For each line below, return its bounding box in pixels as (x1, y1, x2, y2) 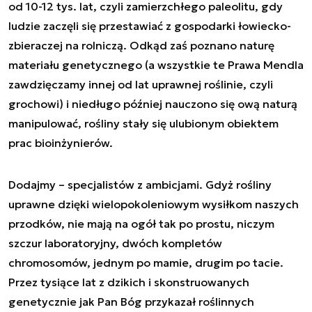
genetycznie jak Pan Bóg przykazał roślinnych (8, 295, 254, 309)
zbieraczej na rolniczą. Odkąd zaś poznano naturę (8, 38, 274, 52)
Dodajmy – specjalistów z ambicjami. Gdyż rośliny (8, 178, 272, 192)
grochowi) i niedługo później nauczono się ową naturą (8, 97, 297, 111)
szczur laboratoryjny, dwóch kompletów (8, 236, 222, 250)
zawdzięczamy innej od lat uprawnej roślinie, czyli (8, 77, 273, 91)
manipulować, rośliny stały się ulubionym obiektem (8, 116, 279, 130)
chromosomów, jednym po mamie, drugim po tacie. (8, 256, 283, 270)
